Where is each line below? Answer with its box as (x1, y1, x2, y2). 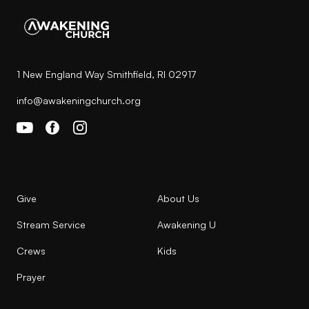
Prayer (17, 270, 46, 283)
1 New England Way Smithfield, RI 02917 (17, 68, 196, 81)
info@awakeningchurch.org (17, 94, 141, 107)
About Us (157, 192, 199, 204)
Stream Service (17, 218, 86, 230)
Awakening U (157, 218, 216, 230)
